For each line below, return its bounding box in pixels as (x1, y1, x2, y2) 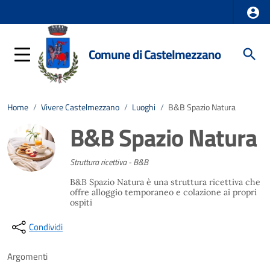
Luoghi (132, 101, 155, 114)
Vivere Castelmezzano (41, 101, 119, 114)
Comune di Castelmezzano (89, 44, 221, 64)
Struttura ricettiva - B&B (70, 155, 148, 169)
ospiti (70, 197, 92, 208)
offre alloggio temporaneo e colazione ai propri (70, 187, 257, 198)
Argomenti (7, 250, 48, 263)
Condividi (29, 220, 63, 234)
